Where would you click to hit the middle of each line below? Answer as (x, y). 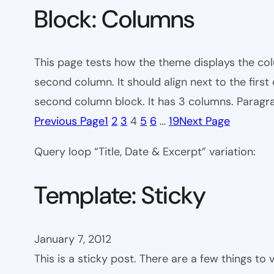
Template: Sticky (120, 195)
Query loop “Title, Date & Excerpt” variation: (145, 152)
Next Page (205, 121)
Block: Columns (114, 19)
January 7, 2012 (73, 239)
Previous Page (69, 121)
